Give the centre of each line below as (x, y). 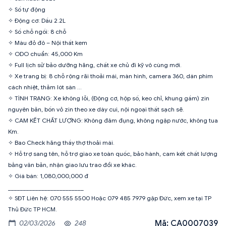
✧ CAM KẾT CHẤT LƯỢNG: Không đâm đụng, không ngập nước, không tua (113, 120)
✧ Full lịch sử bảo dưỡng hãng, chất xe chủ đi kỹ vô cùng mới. (95, 65)
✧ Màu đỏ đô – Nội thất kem (48, 42)
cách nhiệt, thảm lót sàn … (45, 87)
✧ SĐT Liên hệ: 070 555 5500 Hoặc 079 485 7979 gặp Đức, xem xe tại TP (110, 198)
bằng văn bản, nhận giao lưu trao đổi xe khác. (72, 164)
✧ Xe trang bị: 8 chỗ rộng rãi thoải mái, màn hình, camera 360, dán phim (110, 76)
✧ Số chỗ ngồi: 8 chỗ (37, 31)
